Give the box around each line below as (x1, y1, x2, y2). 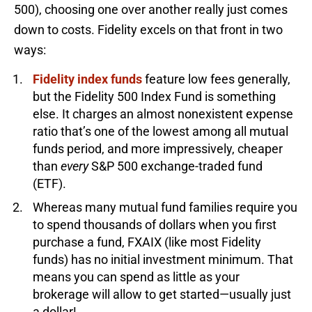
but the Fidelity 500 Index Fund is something (33, 88, 276, 104)
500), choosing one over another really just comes (14, 1, 288, 17)
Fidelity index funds (33, 71, 142, 86)
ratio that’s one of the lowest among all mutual (33, 123, 288, 139)
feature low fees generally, (142, 71, 290, 86)
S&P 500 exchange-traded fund (88, 158, 263, 173)
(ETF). (33, 175, 66, 191)
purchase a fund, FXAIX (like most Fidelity (33, 234, 261, 249)
